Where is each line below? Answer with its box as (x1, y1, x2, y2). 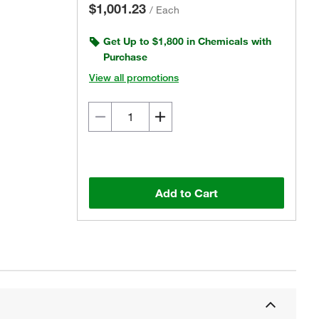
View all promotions (89, 71, 179, 84)
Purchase (103, 51, 147, 63)
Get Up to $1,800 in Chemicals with (103, 35, 271, 48)
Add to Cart (155, 186, 218, 200)
